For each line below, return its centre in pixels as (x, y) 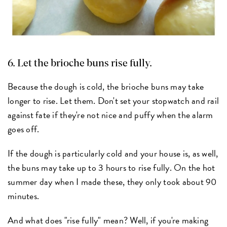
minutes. (24, 196)
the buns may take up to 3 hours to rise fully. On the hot (111, 167)
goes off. (24, 129)
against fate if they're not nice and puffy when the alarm (110, 115)
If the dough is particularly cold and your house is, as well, (113, 153)
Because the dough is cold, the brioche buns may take (106, 86)
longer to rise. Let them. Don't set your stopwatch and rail (113, 100)
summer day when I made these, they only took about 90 (112, 181)
